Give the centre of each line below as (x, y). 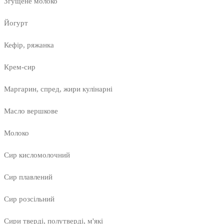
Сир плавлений (28, 177)
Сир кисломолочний (37, 155)
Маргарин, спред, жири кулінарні (58, 89)
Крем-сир (20, 67)
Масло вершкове (31, 111)
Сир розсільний (29, 199)
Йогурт (16, 23)
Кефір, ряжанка (29, 45)
